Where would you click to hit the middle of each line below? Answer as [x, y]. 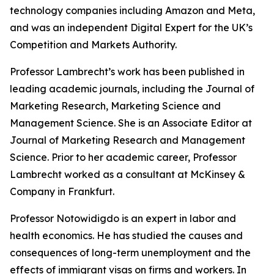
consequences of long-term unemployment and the [130, 253]
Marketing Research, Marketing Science [105, 106]
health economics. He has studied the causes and [126, 235]
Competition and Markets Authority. [93, 45]
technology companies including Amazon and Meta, [132, 10]
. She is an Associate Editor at [183, 123]
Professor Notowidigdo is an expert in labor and [123, 218]
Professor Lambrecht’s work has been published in [127, 72]
